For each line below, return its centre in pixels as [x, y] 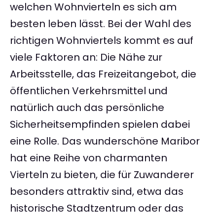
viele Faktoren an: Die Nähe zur [86, 57]
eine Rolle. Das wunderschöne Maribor [105, 141]
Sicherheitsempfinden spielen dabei [100, 125]
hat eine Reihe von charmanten [89, 158]
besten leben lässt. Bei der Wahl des [101, 24]
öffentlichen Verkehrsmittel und [89, 91]
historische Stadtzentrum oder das [97, 208]
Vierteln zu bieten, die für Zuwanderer [102, 175]
